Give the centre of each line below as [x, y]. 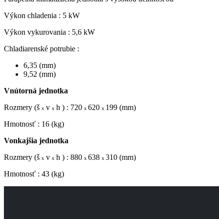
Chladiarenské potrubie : [42, 49]
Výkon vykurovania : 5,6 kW [49, 32]
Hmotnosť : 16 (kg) [34, 124]
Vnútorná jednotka [37, 91]
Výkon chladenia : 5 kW [42, 16]
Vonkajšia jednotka [36, 141]
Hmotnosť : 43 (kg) [34, 174]
